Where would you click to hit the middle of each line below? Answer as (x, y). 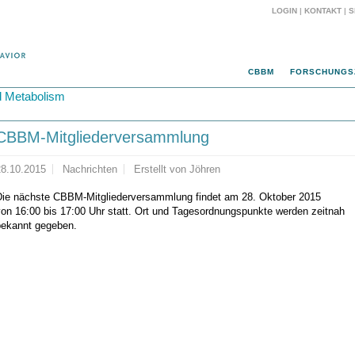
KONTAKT (323, 11)
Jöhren (205, 169)
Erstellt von (162, 169)
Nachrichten (90, 169)
